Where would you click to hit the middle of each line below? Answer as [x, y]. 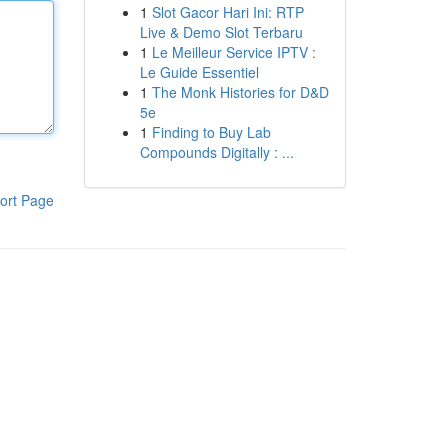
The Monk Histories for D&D [240, 92]
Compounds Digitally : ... [216, 152]
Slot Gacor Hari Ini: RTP [227, 12]
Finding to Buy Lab [211, 132]
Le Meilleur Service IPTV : [233, 52]
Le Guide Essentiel [199, 72]
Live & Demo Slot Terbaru [221, 32]
